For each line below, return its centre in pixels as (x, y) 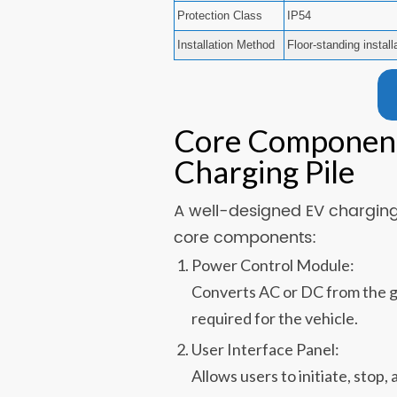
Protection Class (220, 16)
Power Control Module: (273, 265)
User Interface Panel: (266, 349)
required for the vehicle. (275, 318)
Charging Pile (265, 171)
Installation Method (226, 45)
